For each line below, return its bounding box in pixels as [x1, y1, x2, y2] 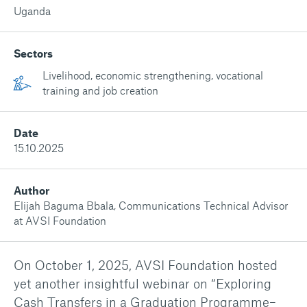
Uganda [14, 4, 51, 17]
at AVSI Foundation [14, 214, 106, 227]
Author [14, 184, 49, 197]
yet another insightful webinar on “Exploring [14, 275, 271, 291]
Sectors [14, 47, 53, 60]
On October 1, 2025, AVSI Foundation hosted [14, 257, 278, 273]
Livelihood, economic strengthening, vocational [42, 69, 263, 82]
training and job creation [42, 84, 158, 97]
